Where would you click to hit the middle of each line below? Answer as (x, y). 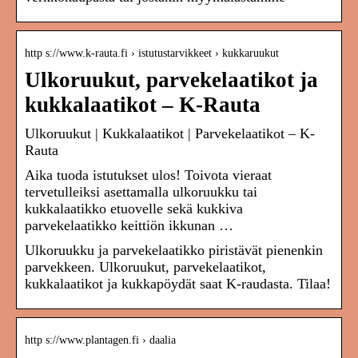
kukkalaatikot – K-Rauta (143, 105)
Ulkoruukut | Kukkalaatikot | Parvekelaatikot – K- (170, 134)
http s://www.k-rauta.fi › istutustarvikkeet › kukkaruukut (152, 54)
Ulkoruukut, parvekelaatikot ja (171, 80)
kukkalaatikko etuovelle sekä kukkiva (134, 209)
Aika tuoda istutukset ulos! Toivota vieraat (148, 175)
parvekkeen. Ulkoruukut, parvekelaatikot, (145, 267)
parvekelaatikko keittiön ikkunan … (129, 226)
